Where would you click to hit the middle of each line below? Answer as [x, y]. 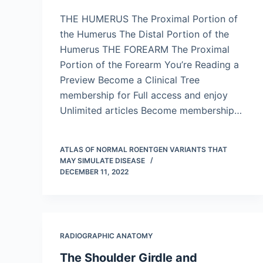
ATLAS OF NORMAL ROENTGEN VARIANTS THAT [144, 149]
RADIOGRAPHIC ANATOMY [106, 236]
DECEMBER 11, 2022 [94, 172]
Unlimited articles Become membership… [151, 110]
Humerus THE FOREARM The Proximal [145, 49]
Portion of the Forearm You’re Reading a [149, 65]
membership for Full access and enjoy [144, 95]
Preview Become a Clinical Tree [130, 80]
